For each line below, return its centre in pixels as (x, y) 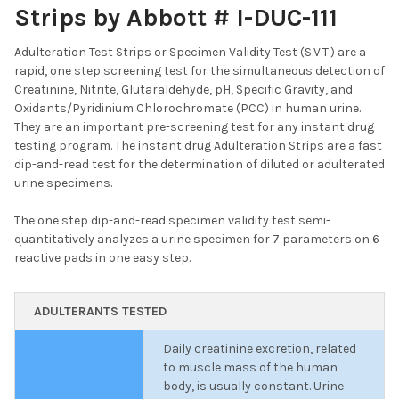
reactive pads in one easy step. (102, 257)
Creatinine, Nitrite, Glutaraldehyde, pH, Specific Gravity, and (183, 89)
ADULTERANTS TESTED (100, 311)
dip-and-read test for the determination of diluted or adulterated (199, 164)
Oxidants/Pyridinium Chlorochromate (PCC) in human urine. (187, 108)
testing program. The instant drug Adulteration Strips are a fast (198, 145)
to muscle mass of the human (250, 367)
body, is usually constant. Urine (253, 386)
